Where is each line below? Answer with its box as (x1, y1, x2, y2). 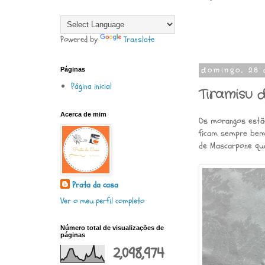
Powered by (60, 34, 100, 45)
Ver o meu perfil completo (60, 195, 144, 206)
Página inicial (70, 80, 112, 92)
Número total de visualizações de (60, 224, 164, 231)
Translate (124, 34, 154, 45)
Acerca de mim (60, 111, 106, 118)
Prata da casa (72, 179, 118, 190)
